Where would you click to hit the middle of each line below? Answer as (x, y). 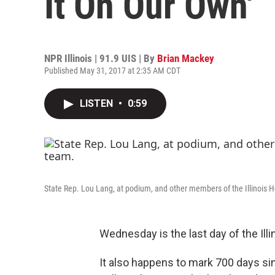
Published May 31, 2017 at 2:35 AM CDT (112, 71)
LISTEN (98, 103)
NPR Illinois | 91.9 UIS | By (101, 58)
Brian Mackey (186, 58)
